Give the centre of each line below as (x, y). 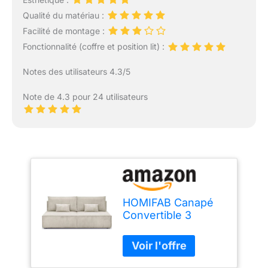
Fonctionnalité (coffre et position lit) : (95, 47)
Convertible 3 (157, 215)
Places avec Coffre (172, 227)
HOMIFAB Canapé (168, 202)
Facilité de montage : (65, 31)
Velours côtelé (160, 252)
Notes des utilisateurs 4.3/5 (76, 71)
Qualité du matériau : (64, 16)
